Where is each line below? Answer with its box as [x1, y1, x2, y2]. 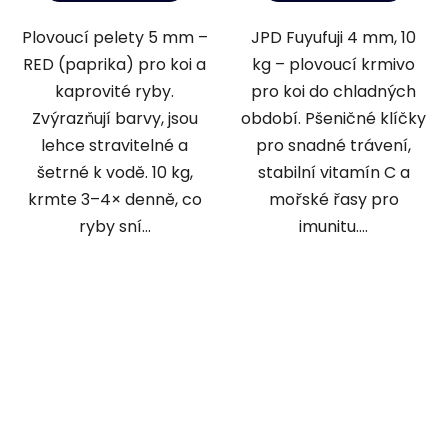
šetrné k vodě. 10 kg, [36, 161, 193, 185]
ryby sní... [78, 215, 151, 239]
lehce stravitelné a [41, 134, 188, 158]
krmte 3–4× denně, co [27, 188, 202, 212]
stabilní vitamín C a [257, 161, 410, 185]
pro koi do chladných [251, 80, 416, 104]
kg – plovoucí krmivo [252, 53, 415, 77]
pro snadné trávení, [256, 134, 411, 158]
